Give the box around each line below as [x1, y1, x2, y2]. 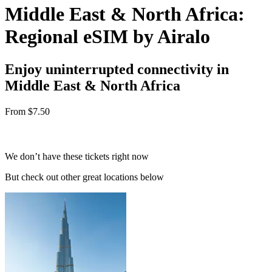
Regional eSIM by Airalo [5, 25, 210, 48]
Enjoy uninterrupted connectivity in [5, 61, 229, 77]
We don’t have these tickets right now [5, 151, 149, 161]
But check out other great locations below [5, 171, 164, 182]
